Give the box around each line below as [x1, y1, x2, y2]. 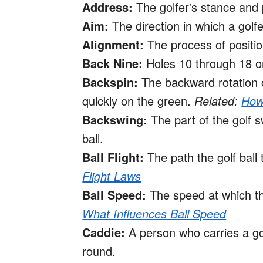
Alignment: [82, 36, 144, 53]
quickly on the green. [82, 92, 195, 110]
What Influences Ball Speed [82, 205, 227, 222]
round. [82, 242, 116, 260]
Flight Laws [82, 167, 141, 185]
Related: [194, 92, 242, 110]
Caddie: [82, 224, 126, 241]
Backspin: [82, 73, 139, 91]
